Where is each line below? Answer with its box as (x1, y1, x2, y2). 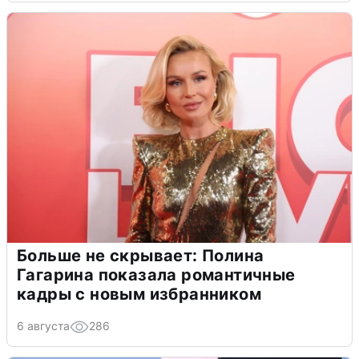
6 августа (17, 318, 70, 333)
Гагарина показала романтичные (17, 264, 296, 284)
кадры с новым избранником (17, 284, 261, 304)
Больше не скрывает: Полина (17, 245, 264, 265)
